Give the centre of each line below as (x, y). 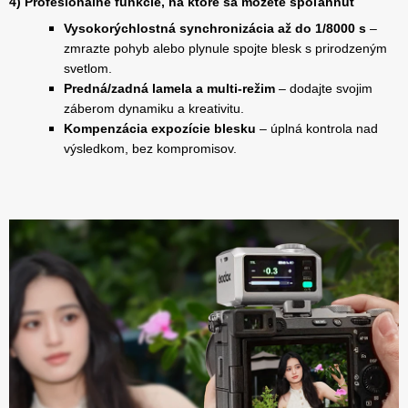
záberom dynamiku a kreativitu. (154, 109)
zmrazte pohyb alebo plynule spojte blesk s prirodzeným (225, 49)
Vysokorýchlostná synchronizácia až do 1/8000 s (215, 29)
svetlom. (88, 69)
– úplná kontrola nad (317, 129)
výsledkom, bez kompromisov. (150, 149)
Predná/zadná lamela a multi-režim (169, 89)
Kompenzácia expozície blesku (160, 129)
